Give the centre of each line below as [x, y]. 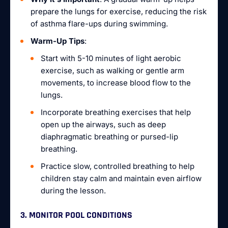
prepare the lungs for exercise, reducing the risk [119, 11]
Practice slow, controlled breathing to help [118, 166]
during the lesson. [73, 191]
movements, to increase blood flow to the [116, 83]
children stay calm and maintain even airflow [121, 178]
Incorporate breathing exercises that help [116, 112]
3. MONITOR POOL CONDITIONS [76, 215]
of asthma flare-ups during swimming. [99, 24]
